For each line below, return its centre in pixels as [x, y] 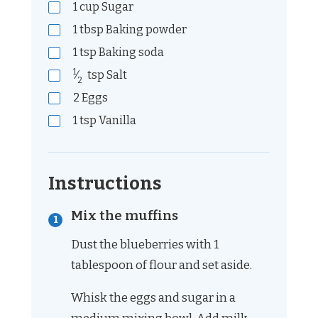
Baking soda [130, 53]
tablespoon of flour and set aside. [163, 265]
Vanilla [116, 121]
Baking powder [145, 30]
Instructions [105, 184]
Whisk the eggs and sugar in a [153, 298]
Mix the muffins [125, 216]
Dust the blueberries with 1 [145, 245]
